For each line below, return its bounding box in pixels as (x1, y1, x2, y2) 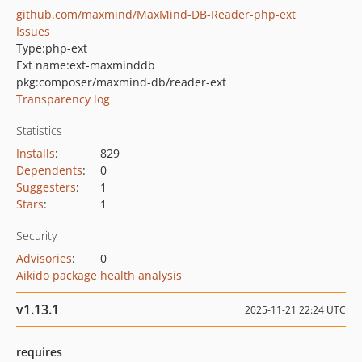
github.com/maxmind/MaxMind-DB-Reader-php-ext (16, 6, 296, 22)
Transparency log (16, 91, 110, 107)
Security (16, 228, 57, 243)
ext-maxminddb (69, 57, 155, 73)
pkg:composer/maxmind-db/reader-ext (16, 74, 226, 90)
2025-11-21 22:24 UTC (245, 303, 346, 317)
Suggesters (16, 179, 76, 195)
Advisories (16, 250, 72, 266)
